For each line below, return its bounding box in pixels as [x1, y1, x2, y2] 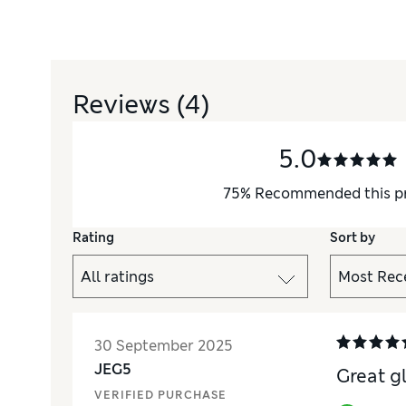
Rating [72, 229, 114, 246]
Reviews [72, 88, 177, 122]
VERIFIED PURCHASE [94, 388, 227, 403]
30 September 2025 [94, 336, 233, 356]
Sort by [330, 229, 375, 246]
